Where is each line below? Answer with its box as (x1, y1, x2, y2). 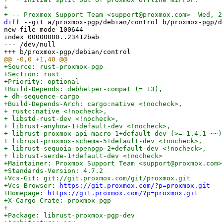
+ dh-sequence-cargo (4, 93, 79, 100)
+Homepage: (4, 189, 48, 197)
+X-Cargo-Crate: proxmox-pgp (4, 197, 111, 204)
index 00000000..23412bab (4, 33, 99, 41)
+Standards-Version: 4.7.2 (4, 167, 103, 174)
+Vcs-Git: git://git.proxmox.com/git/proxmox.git (4, 174, 190, 182)
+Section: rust (4, 70, 59, 78)
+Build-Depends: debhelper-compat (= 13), (4, 85, 163, 93)
